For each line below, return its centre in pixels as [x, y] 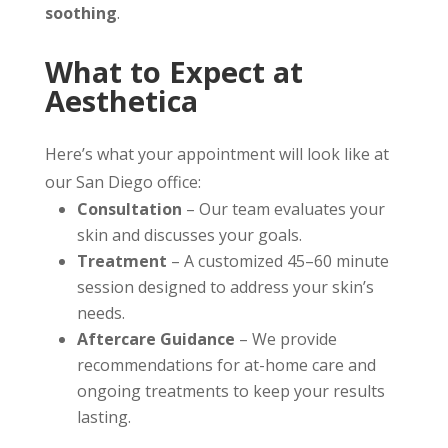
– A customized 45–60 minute [277, 261]
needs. [100, 313]
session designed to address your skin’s [225, 287]
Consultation [129, 209]
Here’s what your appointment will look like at [216, 154]
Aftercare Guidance [155, 339]
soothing [80, 13]
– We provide [285, 339]
